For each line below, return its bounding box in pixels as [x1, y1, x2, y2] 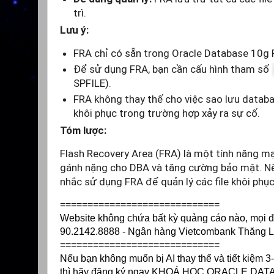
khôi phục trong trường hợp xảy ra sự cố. [73, 107, 260, 120]
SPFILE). [73, 77, 111, 90]
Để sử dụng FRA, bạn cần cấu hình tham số [73, 63, 272, 76]
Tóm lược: [60, 124, 106, 137]
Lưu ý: [60, 24, 89, 37]
